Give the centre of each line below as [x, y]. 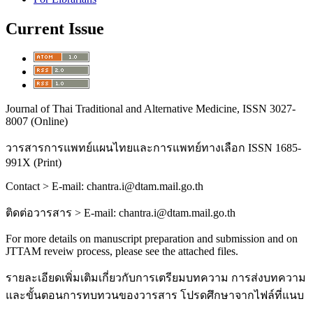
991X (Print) [34, 163]
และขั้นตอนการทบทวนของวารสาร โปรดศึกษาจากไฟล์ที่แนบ [155, 296]
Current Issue [55, 28]
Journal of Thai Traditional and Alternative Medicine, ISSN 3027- [151, 109]
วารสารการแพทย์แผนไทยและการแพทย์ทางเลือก [125, 148]
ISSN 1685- [273, 148]
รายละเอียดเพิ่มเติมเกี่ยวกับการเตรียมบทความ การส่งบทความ [156, 278]
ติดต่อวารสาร [40, 213]
